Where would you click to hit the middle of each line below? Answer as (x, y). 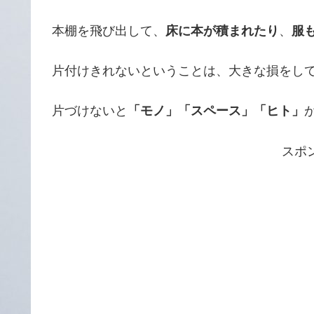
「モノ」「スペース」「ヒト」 (216, 111)
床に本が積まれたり (222, 31)
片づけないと (90, 111)
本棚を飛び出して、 (109, 31)
